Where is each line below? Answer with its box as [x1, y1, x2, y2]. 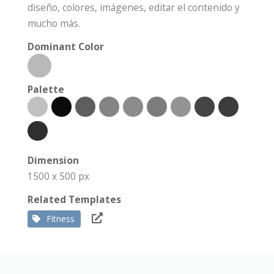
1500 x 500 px [28, 169, 89, 183]
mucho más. [28, 17, 80, 31]
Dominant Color [28, 40, 104, 54]
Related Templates [28, 193, 121, 207]
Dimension [28, 154, 79, 168]
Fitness [46, 213, 75, 225]
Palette [28, 83, 64, 97]
